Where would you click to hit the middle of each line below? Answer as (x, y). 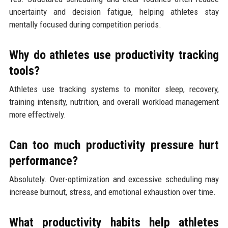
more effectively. (37, 114)
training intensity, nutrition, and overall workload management (114, 102)
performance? (43, 161)
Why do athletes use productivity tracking (114, 55)
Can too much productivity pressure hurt (114, 145)
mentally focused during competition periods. (85, 24)
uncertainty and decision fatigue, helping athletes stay (114, 11)
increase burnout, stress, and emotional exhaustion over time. (112, 192)
